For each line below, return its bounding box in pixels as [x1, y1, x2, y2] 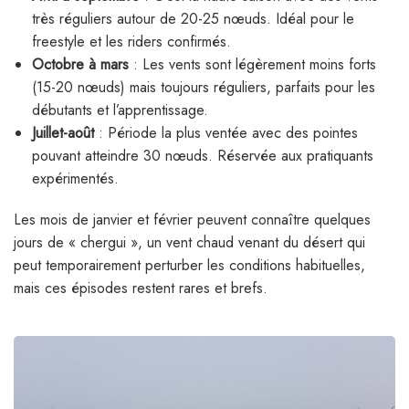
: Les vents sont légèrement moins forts [129, 54, 376, 76]
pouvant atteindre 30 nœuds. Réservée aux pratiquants [32, 145, 373, 167]
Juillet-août [32, 122, 94, 144]
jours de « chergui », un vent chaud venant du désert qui [14, 232, 365, 254]
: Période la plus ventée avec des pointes [94, 122, 358, 144]
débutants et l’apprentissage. [32, 100, 208, 121]
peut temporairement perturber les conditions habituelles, [14, 255, 365, 277]
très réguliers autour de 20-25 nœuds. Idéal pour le [32, 8, 354, 30]
